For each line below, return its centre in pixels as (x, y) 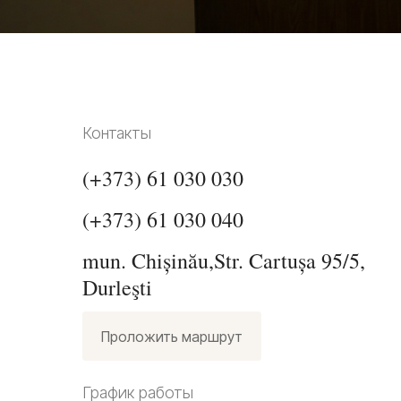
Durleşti (117, 287)
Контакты (117, 133)
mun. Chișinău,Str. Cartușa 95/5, (224, 260)
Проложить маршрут (172, 336)
